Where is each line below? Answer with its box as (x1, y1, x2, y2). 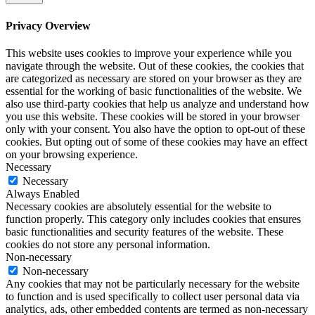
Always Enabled (6, 187, 79, 200)
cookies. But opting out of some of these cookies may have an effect (6, 135, 307, 148)
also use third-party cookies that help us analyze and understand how (6, 97, 309, 110)
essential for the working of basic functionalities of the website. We (6, 84, 302, 97)
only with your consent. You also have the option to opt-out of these (6, 122, 305, 135)
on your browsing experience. (6, 148, 138, 160)
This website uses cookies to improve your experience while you (6, 46, 292, 59)
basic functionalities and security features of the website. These (6, 225, 283, 238)
